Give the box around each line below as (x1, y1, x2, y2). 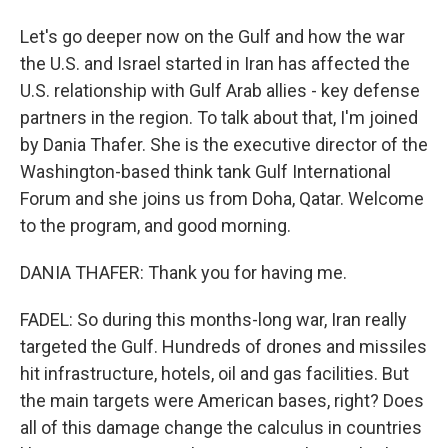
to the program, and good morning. (20, 215, 291, 236)
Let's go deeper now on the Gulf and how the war (20, 26, 405, 47)
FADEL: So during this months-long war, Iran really (20, 309, 407, 330)
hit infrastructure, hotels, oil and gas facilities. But (20, 363, 409, 384)
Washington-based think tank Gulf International (20, 161, 391, 182)
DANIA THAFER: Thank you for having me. (20, 262, 347, 283)
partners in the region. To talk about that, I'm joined (20, 107, 418, 128)
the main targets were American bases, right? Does (20, 390, 424, 411)
